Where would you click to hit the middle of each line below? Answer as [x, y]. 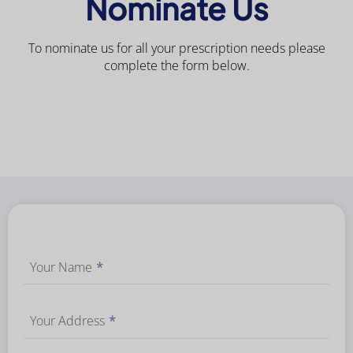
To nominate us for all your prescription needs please [176, 48]
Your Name [61, 268]
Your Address [67, 321]
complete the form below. [176, 66]
